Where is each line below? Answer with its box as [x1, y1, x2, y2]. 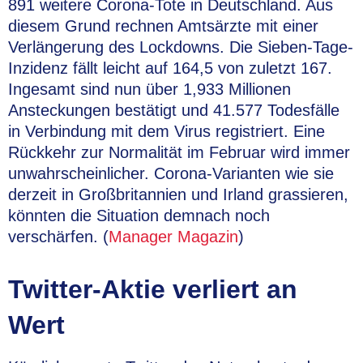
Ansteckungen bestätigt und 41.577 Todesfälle [8, 101, 340, 119]
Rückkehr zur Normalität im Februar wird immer [8, 143, 350, 161]
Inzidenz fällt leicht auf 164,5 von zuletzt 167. [8, 59, 332, 77]
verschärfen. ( [8, 228, 109, 246]
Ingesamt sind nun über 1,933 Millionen [8, 80, 291, 98]
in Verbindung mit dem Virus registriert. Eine [8, 122, 325, 140]
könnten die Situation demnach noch [8, 207, 270, 224]
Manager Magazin [109, 228, 238, 246]
